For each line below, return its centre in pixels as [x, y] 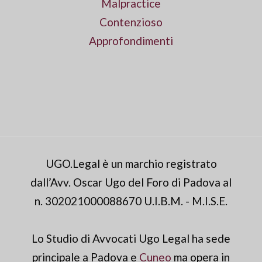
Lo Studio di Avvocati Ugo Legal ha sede [131, 238]
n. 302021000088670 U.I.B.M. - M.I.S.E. [131, 201]
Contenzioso [131, 22]
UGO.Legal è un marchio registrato [131, 163]
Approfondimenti [131, 41]
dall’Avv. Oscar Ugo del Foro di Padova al [131, 182]
